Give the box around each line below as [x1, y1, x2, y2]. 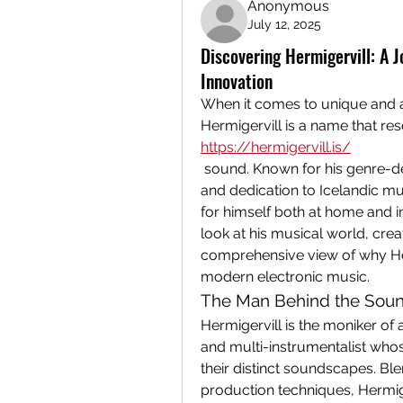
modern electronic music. [201, 267, 370, 285]
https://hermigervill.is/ [201, 138, 351, 156]
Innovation [201, 67, 273, 94]
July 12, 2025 [247, 16, 321, 31]
